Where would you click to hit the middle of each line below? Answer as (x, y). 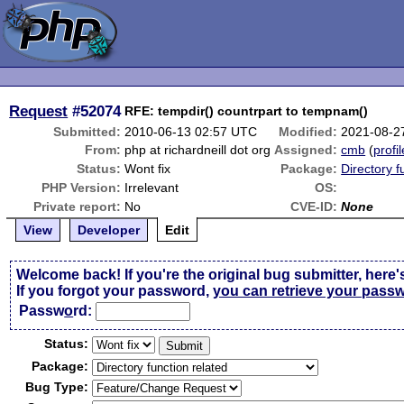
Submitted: (87, 132)
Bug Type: (57, 387)
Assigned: (306, 150)
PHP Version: (82, 188)
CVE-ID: (314, 207)
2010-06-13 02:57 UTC (191, 132)
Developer (109, 230)
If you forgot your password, (115, 291)
